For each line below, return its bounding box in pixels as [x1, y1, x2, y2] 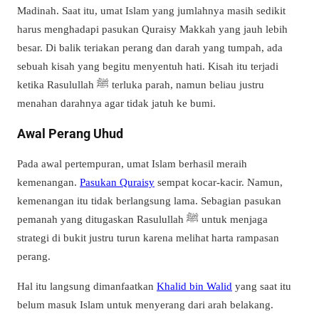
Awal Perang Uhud [17, 126, 123, 142]
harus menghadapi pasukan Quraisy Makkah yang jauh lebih [17, 23, 288, 36]
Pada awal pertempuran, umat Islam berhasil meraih [17, 157, 247, 170]
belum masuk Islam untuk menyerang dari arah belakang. [17, 298, 273, 310]
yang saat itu [232, 279, 291, 292]
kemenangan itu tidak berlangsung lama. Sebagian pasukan [17, 194, 281, 207]
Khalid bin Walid [157, 279, 232, 292]
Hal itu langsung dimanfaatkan [17, 279, 157, 292]
